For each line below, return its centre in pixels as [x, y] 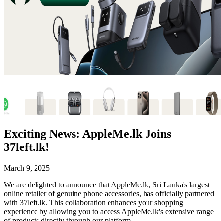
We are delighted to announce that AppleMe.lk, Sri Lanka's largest [107, 184]
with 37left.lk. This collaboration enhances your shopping [93, 202]
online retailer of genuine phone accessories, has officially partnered [109, 193]
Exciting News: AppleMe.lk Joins [88, 133]
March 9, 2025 [27, 168]
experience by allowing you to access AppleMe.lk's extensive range [109, 211]
